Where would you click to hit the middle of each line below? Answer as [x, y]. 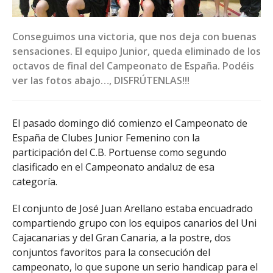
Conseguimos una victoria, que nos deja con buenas [134, 36]
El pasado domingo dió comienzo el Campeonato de [130, 123]
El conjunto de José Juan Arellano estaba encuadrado [133, 209]
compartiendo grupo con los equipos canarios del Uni [134, 223]
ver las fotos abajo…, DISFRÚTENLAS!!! [101, 80]
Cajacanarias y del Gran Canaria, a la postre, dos [122, 238]
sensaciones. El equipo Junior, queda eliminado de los [136, 51]
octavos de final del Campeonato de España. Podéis [133, 66]
